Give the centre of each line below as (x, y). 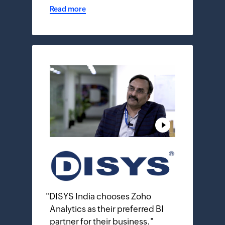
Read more (68, 9)
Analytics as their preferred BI (107, 209)
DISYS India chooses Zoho (100, 197)
